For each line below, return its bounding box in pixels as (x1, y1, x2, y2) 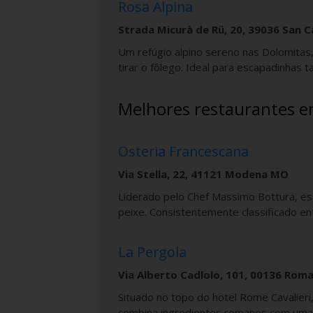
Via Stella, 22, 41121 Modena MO (118, 167, 289, 182)
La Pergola (118, 242, 187, 262)
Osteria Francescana (118, 142, 249, 161)
